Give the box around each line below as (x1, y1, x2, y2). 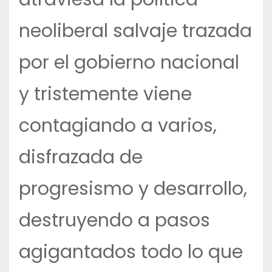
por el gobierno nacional (19, 50, 239, 76)
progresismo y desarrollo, (19, 176, 247, 202)
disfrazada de (19, 144, 143, 171)
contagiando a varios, (19, 113, 217, 139)
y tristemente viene (19, 81, 192, 107)
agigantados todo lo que (19, 239, 243, 265)
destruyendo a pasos (19, 208, 210, 234)
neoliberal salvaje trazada (19, 18, 252, 44)
